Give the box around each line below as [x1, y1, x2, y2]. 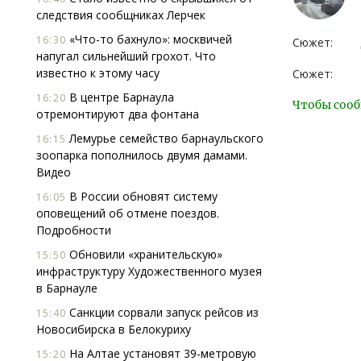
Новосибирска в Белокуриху [36, 322, 191, 337]
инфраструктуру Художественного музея [36, 263, 262, 279]
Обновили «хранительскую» [66, 247, 222, 262]
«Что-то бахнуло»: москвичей [66, 31, 232, 47]
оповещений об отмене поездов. [36, 205, 219, 221]
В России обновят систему [66, 189, 218, 204]
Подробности [36, 222, 111, 238]
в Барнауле [36, 280, 98, 296]
